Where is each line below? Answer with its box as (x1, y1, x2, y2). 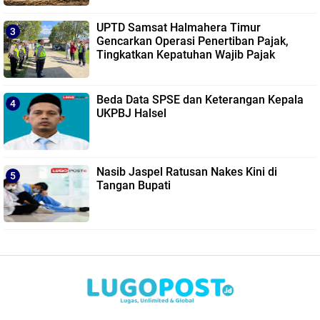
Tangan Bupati (96, 178, 171, 192)
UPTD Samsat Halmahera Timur (96, 20, 261, 34)
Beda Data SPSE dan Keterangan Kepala (96, 92, 304, 106)
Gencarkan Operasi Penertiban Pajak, (96, 34, 289, 48)
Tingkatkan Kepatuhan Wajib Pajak (96, 47, 275, 61)
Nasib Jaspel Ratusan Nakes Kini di (96, 164, 277, 179)
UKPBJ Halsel (96, 106, 166, 120)
